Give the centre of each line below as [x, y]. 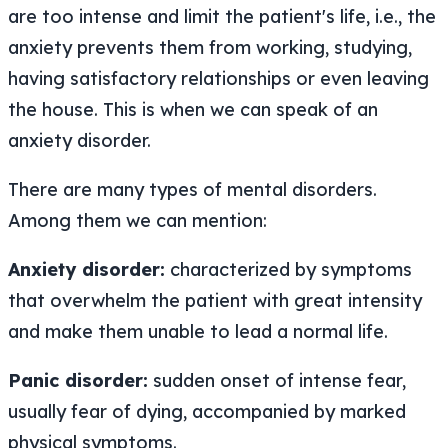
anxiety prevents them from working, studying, [210, 47]
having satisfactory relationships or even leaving [218, 78]
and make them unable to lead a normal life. [198, 331]
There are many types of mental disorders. [192, 189]
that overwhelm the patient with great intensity [215, 300]
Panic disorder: [78, 380]
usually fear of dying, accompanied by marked [207, 411]
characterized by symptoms [288, 269]
